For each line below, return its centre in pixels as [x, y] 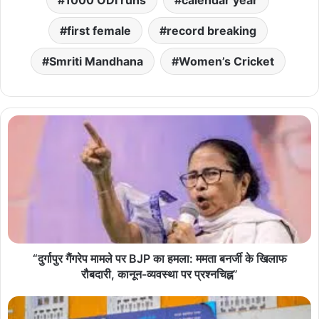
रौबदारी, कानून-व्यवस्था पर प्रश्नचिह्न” [159, 274]
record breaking [211, 30]
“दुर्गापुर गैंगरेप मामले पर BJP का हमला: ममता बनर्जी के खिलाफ [159, 258]
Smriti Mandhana [96, 61]
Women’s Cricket [226, 61]
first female [99, 30]
